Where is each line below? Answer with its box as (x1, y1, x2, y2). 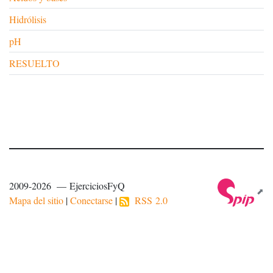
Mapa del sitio (9, 193, 63, 207)
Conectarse (70, 193, 113, 207)
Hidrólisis (9, 12, 46, 26)
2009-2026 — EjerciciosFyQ (9, 179, 125, 192)
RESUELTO (9, 56, 60, 69)
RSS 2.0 (129, 193, 168, 207)
